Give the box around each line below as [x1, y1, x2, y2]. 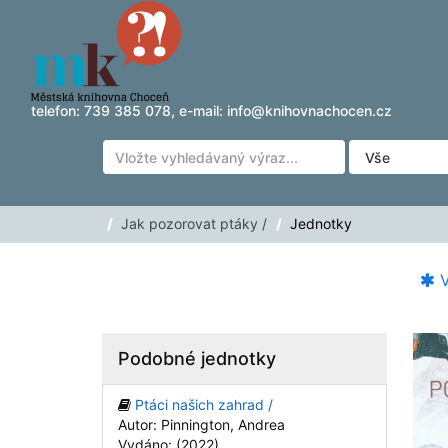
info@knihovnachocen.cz [227, 102, 392, 119]
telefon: [31, 102, 84, 119]
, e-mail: [171, 102, 227, 119]
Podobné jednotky [118, 348, 276, 369]
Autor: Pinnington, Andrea [118, 416, 285, 433]
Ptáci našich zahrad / [135, 396, 273, 413]
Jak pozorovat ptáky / [121, 215, 267, 232]
